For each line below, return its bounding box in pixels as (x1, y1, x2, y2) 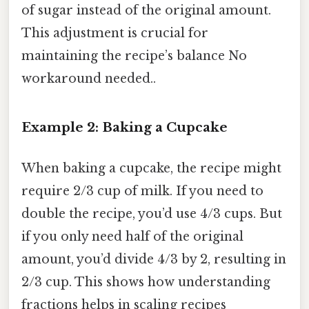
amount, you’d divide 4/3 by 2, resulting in (21, 252, 286, 268)
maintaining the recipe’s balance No (21, 48, 247, 64)
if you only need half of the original (21, 229, 243, 245)
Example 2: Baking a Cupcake (21, 119, 228, 136)
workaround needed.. (21, 71, 156, 87)
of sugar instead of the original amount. (21, 3, 271, 19)
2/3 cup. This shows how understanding (21, 275, 270, 290)
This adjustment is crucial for (21, 26, 208, 41)
